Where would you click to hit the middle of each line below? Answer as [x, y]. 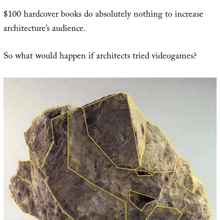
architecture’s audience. [44, 29]
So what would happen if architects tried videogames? [100, 57]
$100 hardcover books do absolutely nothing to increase [103, 15]
